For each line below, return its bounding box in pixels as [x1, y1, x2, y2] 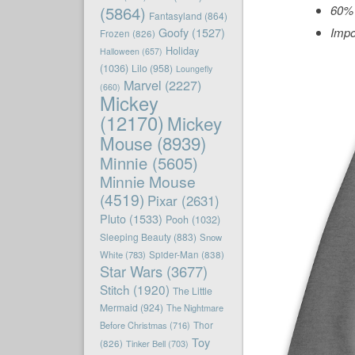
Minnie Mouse [99, 170, 196, 193]
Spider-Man [148, 248, 199, 261]
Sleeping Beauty [99, 230, 171, 244]
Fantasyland [148, 9, 202, 23]
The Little [172, 284, 212, 298]
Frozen [99, 27, 130, 40]
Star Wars [99, 261, 162, 282]
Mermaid [99, 300, 138, 315]
